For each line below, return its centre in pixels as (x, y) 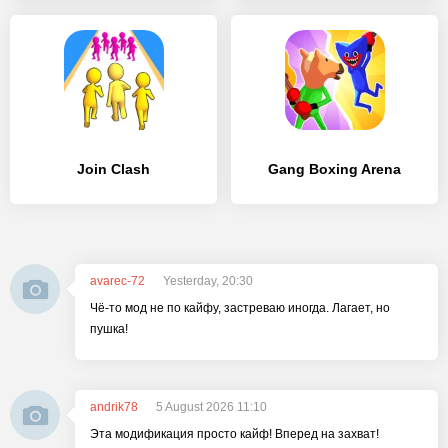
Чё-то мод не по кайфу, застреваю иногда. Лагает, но (240, 308)
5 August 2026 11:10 (211, 407)
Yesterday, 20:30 (208, 281)
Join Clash (113, 169)
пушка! (109, 329)
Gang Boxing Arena (334, 169)
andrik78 (114, 407)
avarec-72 (117, 281)
